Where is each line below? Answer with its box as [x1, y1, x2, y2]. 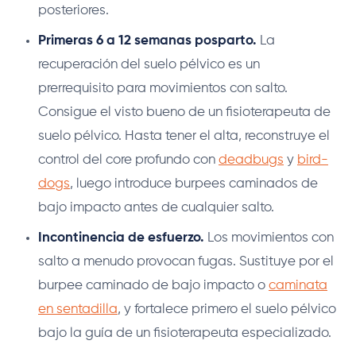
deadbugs [219, 153, 284, 168]
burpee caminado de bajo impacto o [38, 279, 269, 293]
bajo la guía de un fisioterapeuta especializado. [38, 327, 331, 341]
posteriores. [38, 4, 109, 18]
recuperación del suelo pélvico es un [38, 58, 260, 72]
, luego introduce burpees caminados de [70, 177, 318, 192]
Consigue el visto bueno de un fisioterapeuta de [38, 106, 331, 120]
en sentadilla [38, 303, 118, 317]
